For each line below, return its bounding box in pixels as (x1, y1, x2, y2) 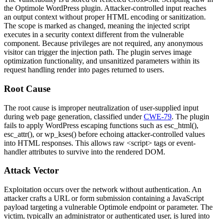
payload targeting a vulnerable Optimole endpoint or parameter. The (4, 202, 213, 211)
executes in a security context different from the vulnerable (4, 30, 184, 39)
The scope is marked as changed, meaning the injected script (4, 22, 190, 30)
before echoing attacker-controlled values (76, 130, 205, 138)
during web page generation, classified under (4, 112, 144, 121)
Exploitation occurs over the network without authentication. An (4, 185, 201, 194)
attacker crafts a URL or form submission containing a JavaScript (4, 194, 204, 202)
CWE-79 (144, 112, 172, 121)
